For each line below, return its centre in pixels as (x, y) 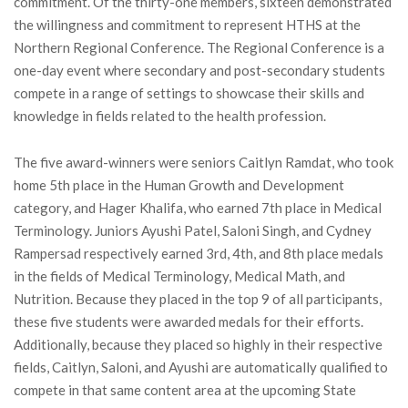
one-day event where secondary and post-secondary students (199, 70)
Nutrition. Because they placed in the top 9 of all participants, (198, 298)
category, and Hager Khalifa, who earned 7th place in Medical (198, 207)
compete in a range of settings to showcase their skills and (189, 92)
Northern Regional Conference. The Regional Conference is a (199, 47)
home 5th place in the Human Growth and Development (179, 184)
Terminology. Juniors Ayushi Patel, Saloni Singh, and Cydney (193, 230)
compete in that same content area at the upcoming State (185, 389)
